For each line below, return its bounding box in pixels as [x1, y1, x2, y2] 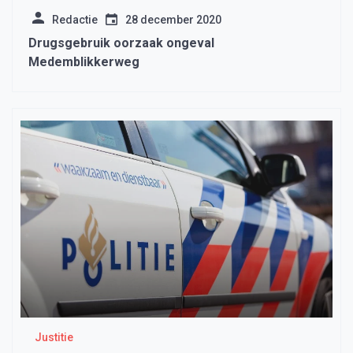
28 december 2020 [125, 13, 221, 27]
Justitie [34, 331, 73, 344]
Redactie [52, 13, 98, 27]
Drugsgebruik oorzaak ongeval [28, 35, 214, 51]
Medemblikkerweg [28, 54, 139, 70]
